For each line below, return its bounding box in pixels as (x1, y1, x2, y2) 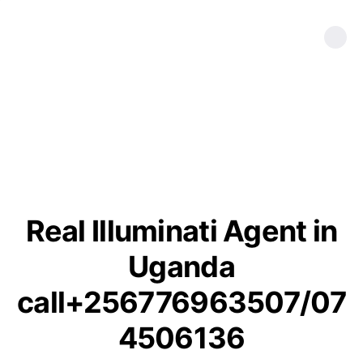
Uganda (128, 249, 235, 284)
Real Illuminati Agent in (25, 213, 338, 249)
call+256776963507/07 (17, 284, 346, 320)
